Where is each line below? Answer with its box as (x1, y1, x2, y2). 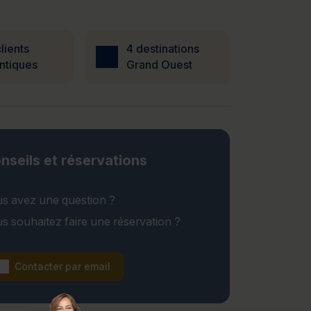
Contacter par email (15, 260, 111, 272)
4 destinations (126, 42, 199, 56)
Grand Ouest (126, 58, 192, 72)
